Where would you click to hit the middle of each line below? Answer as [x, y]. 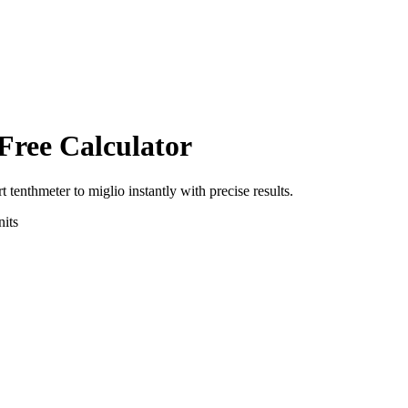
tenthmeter [40, 190]
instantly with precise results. [209, 190]
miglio [107, 190]
